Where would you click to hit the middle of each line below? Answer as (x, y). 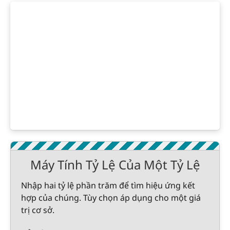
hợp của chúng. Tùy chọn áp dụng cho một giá (111, 198)
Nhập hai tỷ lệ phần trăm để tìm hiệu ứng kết (108, 185)
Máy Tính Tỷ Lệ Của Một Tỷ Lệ (115, 165)
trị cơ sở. (38, 210)
